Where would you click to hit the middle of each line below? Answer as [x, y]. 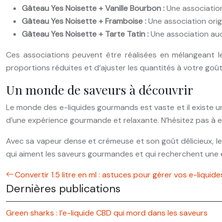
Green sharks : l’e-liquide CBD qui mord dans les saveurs [107, 213]
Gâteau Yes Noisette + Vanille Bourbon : [94, 8]
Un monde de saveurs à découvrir [100, 89]
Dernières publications [63, 188]
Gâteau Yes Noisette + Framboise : [85, 21]
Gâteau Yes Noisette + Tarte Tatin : [86, 34]
